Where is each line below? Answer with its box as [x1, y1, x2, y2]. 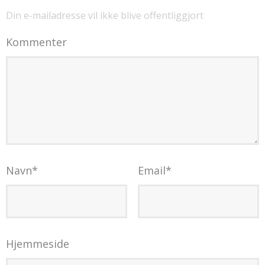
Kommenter [6, 34, 67, 49]
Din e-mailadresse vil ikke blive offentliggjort [6, 8, 203, 22]
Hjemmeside [6, 236, 69, 251]
